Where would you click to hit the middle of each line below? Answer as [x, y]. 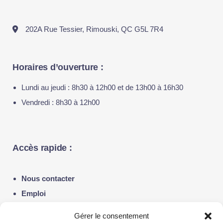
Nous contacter [48, 178]
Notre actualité [47, 208]
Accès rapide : [42, 148]
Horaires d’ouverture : [58, 67]
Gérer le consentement [111, 216]
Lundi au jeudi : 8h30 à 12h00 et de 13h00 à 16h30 [102, 87]
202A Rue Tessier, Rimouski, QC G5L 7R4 [94, 29]
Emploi [34, 193]
